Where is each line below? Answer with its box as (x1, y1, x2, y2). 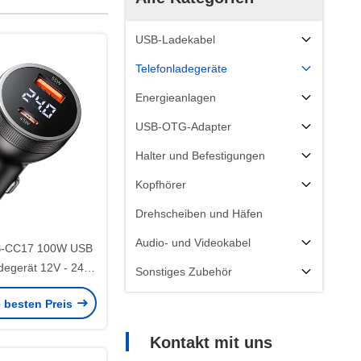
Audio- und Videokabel (135, 236, 251, 249)
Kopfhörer (135, 178, 186, 191)
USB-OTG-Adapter (135, 120, 231, 133)
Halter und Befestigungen (135, 149, 265, 162)
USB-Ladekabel (135, 33, 215, 46)
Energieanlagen (135, 91, 216, 104)
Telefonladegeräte (135, 62, 227, 75)
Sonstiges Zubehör (135, 265, 232, 278)
